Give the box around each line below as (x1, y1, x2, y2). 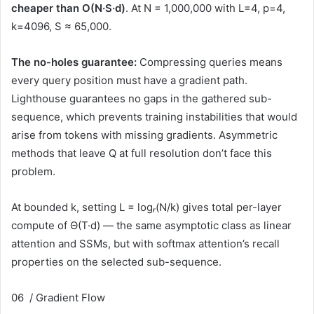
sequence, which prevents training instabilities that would (11, 110, 297, 124)
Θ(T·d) (70, 219, 100, 233)
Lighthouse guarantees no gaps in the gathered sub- (11, 92, 272, 106)
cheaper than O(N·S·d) (11, 1, 125, 15)
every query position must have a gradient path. (11, 74, 247, 88)
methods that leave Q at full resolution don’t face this (11, 146, 272, 161)
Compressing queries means (137, 55, 282, 69)
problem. (11, 165, 55, 179)
